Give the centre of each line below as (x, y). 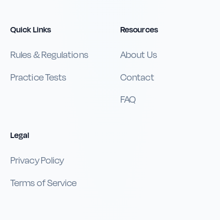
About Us (139, 55)
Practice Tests (39, 77)
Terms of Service (44, 183)
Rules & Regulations (49, 55)
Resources (139, 30)
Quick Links (31, 30)
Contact (137, 77)
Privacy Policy (37, 161)
